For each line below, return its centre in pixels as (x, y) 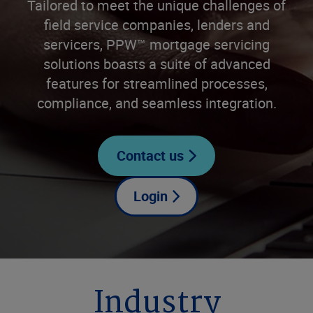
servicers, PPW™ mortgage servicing (156, 44)
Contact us (151, 155)
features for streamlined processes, (156, 83)
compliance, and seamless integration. (156, 103)
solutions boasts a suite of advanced (156, 64)
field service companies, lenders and (156, 25)
